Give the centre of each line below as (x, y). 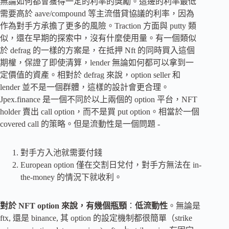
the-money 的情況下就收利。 (71, 177)
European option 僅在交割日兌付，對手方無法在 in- (111, 165)
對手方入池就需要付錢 (61, 152)
